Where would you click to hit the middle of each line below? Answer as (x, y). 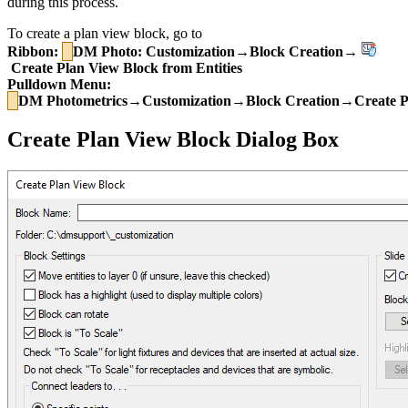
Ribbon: (33, 51)
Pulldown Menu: (59, 84)
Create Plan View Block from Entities (125, 67)
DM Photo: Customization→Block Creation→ (217, 51)
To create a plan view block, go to (105, 33)
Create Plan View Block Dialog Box (173, 139)
